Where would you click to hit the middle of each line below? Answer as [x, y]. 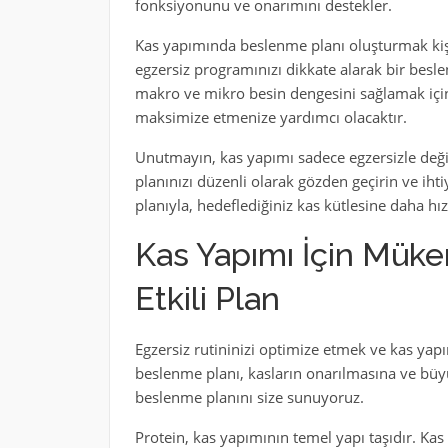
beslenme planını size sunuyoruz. [249, 397]
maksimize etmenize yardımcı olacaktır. [270, 117]
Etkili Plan [207, 298]
